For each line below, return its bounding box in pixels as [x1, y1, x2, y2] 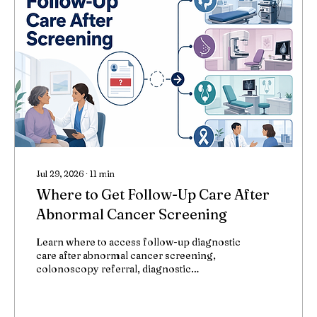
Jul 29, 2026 [36, 168, 83, 179]
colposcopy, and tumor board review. [36, 289, 210, 302]
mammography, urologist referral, [36, 276, 199, 289]
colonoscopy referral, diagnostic [36, 263, 191, 275]
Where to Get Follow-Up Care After [36, 185, 270, 203]
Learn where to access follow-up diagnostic [36, 236, 241, 248]
